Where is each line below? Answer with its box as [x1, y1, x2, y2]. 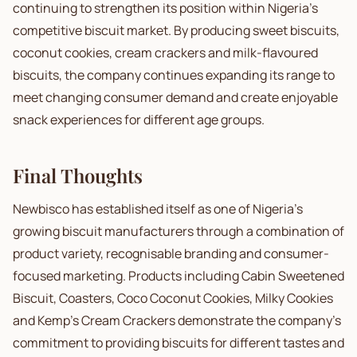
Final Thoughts [13, 163, 143, 188]
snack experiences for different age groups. [13, 111, 265, 128]
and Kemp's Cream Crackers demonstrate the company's [13, 312, 341, 329]
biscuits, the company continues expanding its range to [13, 66, 335, 84]
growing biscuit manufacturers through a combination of [13, 222, 344, 240]
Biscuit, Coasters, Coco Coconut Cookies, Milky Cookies [13, 289, 333, 307]
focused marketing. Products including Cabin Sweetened [13, 267, 344, 284]
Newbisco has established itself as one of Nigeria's [13, 200, 303, 218]
